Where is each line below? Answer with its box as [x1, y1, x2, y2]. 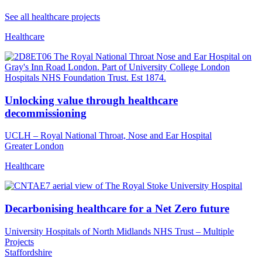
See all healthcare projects [5, 11, 100, 22]
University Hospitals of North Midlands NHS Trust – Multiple [5, 226, 234, 236]
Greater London [5, 141, 64, 151]
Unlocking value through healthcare [5, 94, 178, 106]
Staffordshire [5, 247, 52, 257]
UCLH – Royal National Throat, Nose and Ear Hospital [5, 130, 212, 141]
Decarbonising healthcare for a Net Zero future [5, 202, 229, 215]
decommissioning [5, 106, 87, 119]
